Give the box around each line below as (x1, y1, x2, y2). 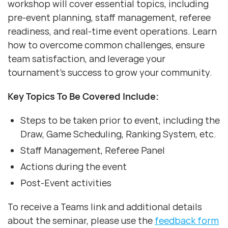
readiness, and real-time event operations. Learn (8, 25, 217, 38)
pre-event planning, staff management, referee (8, 11, 211, 24)
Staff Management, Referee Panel (20, 144, 165, 157)
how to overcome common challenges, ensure (8, 39, 205, 51)
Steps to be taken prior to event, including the (20, 114, 220, 127)
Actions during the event (20, 160, 127, 173)
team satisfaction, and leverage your (8, 52, 165, 65)
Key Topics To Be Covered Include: (8, 90, 159, 103)
